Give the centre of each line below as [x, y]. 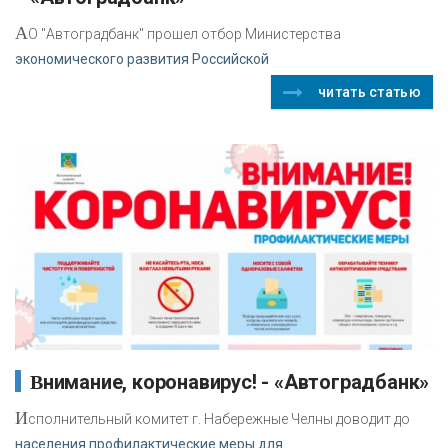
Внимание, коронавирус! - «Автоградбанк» [236, 382]
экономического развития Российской [142, 58]
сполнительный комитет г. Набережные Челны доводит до [219, 419]
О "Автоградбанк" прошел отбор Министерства [184, 33]
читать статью [369, 91]
